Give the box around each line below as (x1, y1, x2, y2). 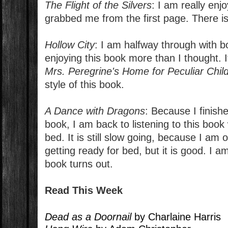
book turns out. (45, 158, 113, 170)
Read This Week (45, 185, 123, 196)
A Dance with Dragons (45, 105, 146, 117)
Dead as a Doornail (45, 211, 132, 223)
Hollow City (45, 39, 95, 51)
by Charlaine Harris (131, 211, 221, 223)
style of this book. (45, 79, 125, 91)
